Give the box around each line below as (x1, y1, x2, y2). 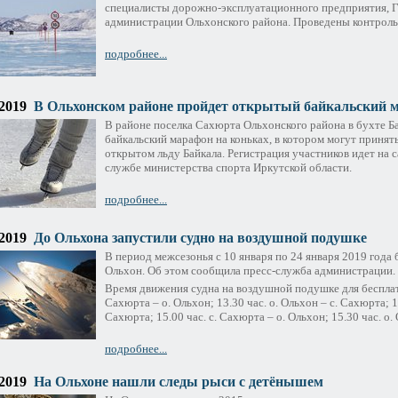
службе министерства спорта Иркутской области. (105, 160, 352, 174)
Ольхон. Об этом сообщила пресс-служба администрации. (105, 263, 395, 277)
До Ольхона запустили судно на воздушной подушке (34, 230, 367, 245)
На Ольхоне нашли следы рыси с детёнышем (34, 373, 323, 389)
